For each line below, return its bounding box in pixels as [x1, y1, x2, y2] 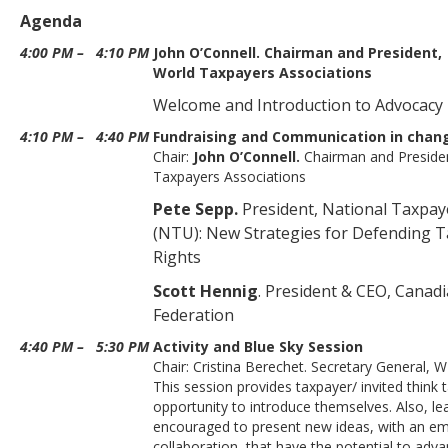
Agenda [20, 10, 82, 32]
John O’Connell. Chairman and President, [153, 43, 442, 62]
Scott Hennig [153, 280, 258, 302]
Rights [153, 246, 201, 268]
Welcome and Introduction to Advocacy [153, 94, 443, 116]
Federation [153, 304, 234, 326]
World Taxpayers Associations [153, 63, 372, 82]
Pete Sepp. [153, 198, 242, 220]
